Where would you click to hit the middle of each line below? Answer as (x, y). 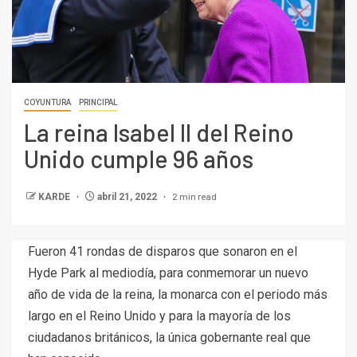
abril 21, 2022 (127, 197)
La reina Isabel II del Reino (159, 133)
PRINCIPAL (98, 103)
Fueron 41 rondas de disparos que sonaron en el (163, 252)
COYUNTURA (47, 103)
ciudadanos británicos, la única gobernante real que (169, 338)
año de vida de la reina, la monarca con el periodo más (178, 295)
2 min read (194, 196)
